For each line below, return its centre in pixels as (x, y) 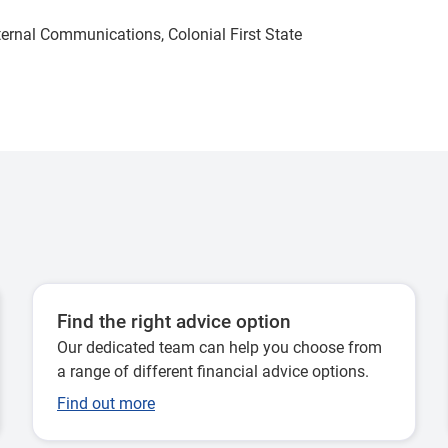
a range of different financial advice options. (213, 371)
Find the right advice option (174, 322)
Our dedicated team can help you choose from (219, 347)
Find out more (106, 403)
